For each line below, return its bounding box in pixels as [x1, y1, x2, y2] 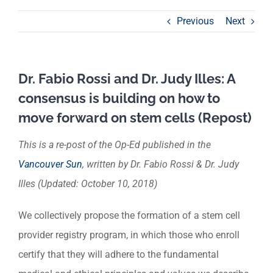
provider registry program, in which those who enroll [18, 229, 239, 241]
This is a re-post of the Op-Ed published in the [18, 139, 211, 151]
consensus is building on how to [18, 90, 220, 106]
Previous [177, 15, 214, 27]
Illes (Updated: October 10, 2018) [18, 178, 157, 190]
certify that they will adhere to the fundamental [18, 249, 219, 261]
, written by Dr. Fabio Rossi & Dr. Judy [82, 158, 239, 171]
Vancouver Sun [18, 158, 82, 171]
